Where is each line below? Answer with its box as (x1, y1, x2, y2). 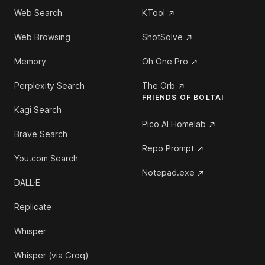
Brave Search (14, 129, 67, 139)
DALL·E (14, 177, 40, 188)
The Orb (142, 80, 175, 91)
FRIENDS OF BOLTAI (142, 93, 224, 102)
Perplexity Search (14, 80, 85, 91)
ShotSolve (142, 32, 183, 42)
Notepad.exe (142, 167, 195, 177)
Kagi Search (14, 105, 62, 115)
